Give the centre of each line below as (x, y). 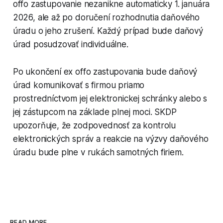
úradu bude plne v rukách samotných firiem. (98, 153)
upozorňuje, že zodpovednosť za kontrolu (94, 126)
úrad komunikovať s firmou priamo (79, 85)
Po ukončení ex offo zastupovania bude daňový (105, 72)
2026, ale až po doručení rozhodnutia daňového (106, 18)
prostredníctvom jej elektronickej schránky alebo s (110, 99)
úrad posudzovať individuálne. (70, 45)
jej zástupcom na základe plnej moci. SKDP (95, 112)
